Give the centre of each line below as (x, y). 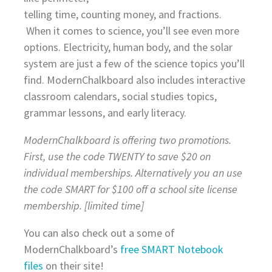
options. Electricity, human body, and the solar (128, 47)
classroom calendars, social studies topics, (120, 96)
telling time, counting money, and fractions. (122, 14)
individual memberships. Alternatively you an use (133, 172)
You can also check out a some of (99, 233)
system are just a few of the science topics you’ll (134, 63)
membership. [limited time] (83, 205)
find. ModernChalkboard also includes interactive (134, 80)
